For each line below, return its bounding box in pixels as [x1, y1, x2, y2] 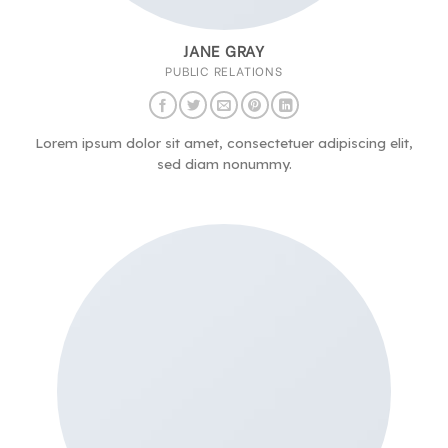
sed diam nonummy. [156, 155, 292, 173]
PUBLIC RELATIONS [165, 60, 283, 79]
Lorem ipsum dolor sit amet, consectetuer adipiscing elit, [35, 134, 413, 152]
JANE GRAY [183, 38, 265, 61]
